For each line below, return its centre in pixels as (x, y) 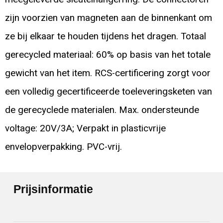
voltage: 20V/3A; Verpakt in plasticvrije (85, 129)
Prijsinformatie (54, 189)
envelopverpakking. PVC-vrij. (63, 147)
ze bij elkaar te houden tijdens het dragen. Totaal (105, 37)
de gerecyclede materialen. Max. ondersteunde (102, 110)
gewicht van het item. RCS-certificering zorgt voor (108, 73)
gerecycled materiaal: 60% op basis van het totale (108, 55)
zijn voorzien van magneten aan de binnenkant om (108, 18)
